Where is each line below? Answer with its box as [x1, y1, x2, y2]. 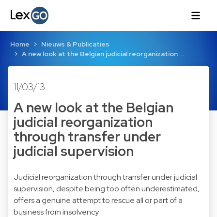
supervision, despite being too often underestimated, [14, 183, 200, 194]
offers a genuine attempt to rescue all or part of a [14, 195, 183, 205]
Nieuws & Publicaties [41, 40, 109, 49]
